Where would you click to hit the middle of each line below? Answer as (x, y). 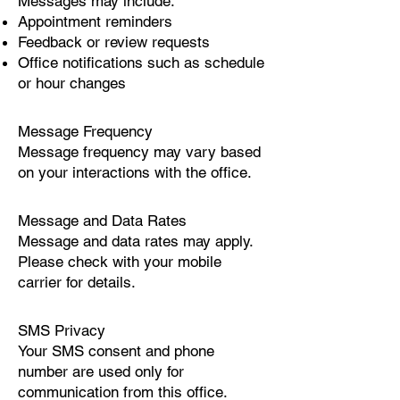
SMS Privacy (62, 330)
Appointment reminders (95, 21)
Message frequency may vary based (139, 152)
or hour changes (72, 83)
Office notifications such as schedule (141, 62)
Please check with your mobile (120, 262)
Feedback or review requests (114, 42)
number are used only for (101, 371)
